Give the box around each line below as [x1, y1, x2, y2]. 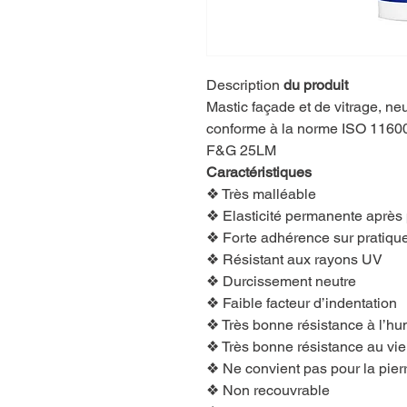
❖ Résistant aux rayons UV [206, 250, 382, 268]
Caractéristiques [206, 163, 312, 181]
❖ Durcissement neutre [206, 272, 356, 290]
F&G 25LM [206, 141, 276, 159]
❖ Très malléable [206, 184, 316, 203]
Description [206, 75, 280, 94]
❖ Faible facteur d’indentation [206, 293, 397, 312]
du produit [280, 75, 348, 94]
